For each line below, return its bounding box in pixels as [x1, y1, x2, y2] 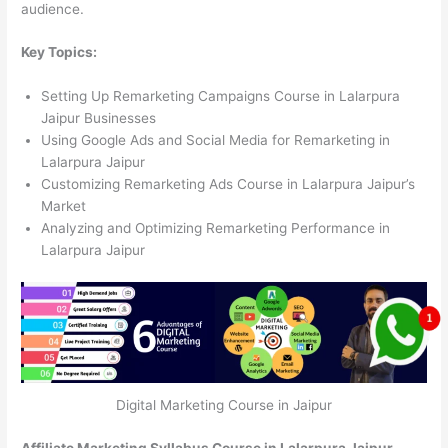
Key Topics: [21, 44, 98, 61]
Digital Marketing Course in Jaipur [116, 397, 332, 414]
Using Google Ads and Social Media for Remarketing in [41, 132, 391, 149]
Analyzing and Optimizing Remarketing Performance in [41, 220, 391, 237]
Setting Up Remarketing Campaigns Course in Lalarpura [41, 88, 401, 105]
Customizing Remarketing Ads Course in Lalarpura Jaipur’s [41, 176, 416, 193]
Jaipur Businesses [41, 110, 157, 127]
